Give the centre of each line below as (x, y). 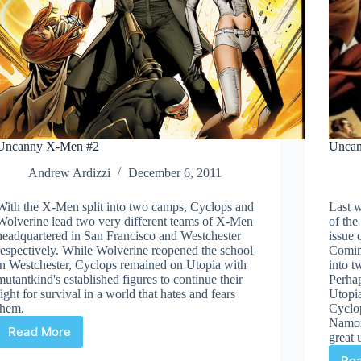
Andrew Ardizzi (70, 172)
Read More (40, 332)
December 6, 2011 (175, 172)
